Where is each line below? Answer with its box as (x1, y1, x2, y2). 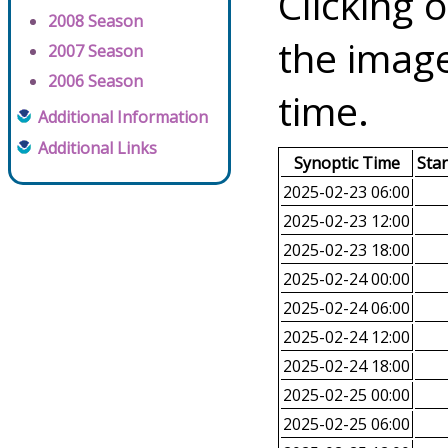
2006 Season (48, 70, 143, 93)
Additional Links (38, 137, 157, 160)
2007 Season (48, 40, 143, 63)
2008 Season (48, 10, 143, 33)
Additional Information (38, 106, 208, 129)
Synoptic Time (293, 152, 400, 175)
